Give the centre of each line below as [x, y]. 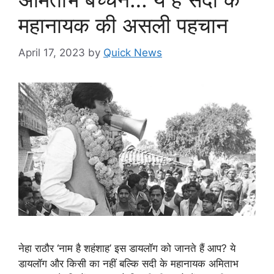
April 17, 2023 [52, 52]
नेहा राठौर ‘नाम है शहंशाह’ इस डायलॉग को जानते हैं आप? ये [127, 248]
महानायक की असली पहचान [123, 25]
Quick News [133, 52]
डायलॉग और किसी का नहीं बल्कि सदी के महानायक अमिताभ [128, 263]
